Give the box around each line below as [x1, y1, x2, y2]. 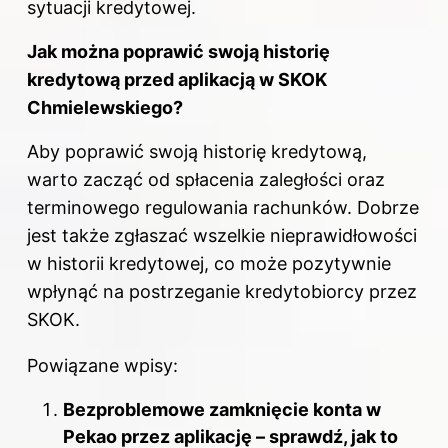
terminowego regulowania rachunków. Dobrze [27, 196, 419, 218]
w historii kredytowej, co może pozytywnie [27, 252, 391, 274]
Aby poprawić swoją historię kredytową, [27, 140, 367, 162]
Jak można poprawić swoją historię [27, 40, 330, 62]
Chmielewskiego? [27, 96, 183, 118]
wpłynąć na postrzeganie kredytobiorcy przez [27, 280, 417, 302]
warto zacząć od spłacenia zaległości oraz [27, 168, 385, 190]
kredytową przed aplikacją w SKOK [27, 68, 327, 90]
